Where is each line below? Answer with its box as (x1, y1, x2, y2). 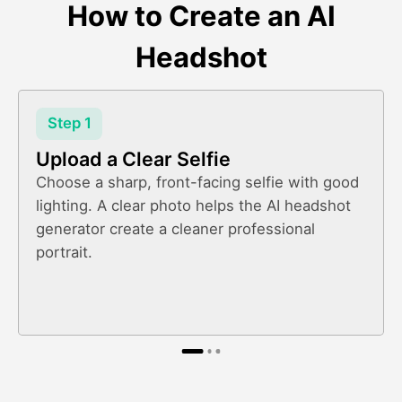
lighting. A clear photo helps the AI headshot (36, 196, 352, 214)
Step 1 (47, 113, 92, 132)
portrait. (36, 242, 93, 261)
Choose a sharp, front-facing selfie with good (36, 172, 360, 191)
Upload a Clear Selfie (36, 146, 232, 170)
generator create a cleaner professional (36, 219, 316, 238)
